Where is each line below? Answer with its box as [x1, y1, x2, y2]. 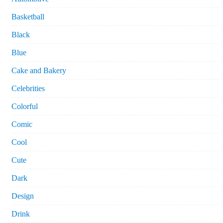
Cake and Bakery [11, 66, 66, 75]
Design [11, 192, 34, 201]
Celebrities [11, 84, 45, 93]
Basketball [11, 12, 44, 21]
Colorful [11, 102, 38, 111]
